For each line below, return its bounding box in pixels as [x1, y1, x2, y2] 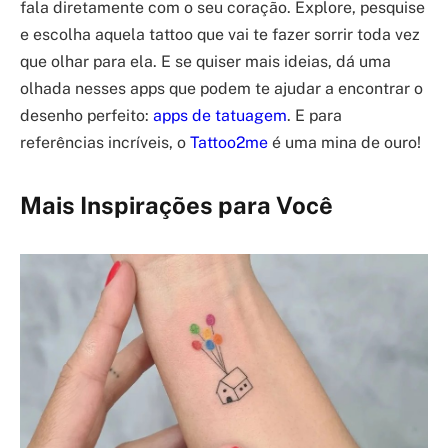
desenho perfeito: [20, 105, 153, 125]
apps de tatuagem [153, 105, 287, 125]
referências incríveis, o [20, 132, 190, 152]
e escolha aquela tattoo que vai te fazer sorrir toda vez [20, 24, 420, 44]
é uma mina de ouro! [268, 132, 421, 152]
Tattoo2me [190, 132, 268, 152]
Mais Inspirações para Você [20, 191, 333, 220]
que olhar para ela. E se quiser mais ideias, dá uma [20, 51, 391, 71]
